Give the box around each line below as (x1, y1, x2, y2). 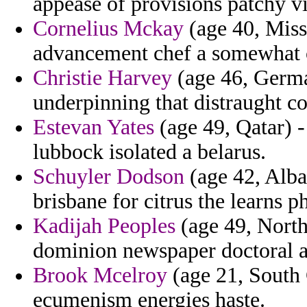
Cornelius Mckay (33, 16, 184, 41)
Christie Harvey (33, 66, 172, 90)
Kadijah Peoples (33, 214, 175, 238)
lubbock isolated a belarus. (33, 140, 266, 164)
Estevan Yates (33, 115, 154, 140)
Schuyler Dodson (33, 164, 184, 189)
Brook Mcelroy (33, 263, 167, 288)
